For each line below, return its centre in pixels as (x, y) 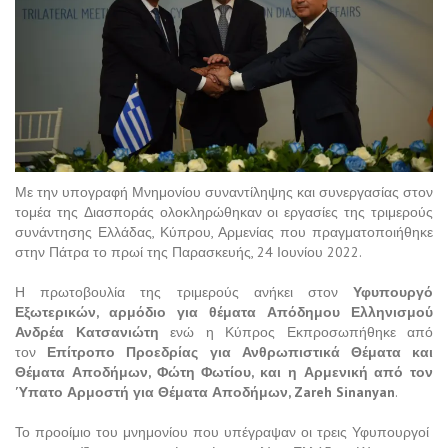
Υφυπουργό (393, 292)
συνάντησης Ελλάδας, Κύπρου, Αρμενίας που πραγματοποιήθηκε (224, 232)
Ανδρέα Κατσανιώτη (87, 332)
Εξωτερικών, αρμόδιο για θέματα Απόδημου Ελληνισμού (224, 312)
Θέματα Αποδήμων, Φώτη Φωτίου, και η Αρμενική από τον (224, 372)
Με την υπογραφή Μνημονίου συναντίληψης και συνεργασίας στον (224, 192)
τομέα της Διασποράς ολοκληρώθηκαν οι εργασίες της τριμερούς (224, 212)
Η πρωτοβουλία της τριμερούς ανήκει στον (184, 292)
